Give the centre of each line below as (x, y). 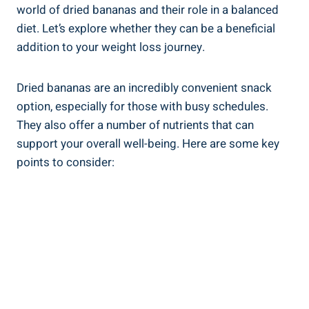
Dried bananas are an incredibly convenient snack (144, 88)
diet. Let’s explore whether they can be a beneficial (146, 28)
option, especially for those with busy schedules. (142, 106)
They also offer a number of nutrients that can (135, 125)
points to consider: (66, 162)
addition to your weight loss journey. (111, 47)
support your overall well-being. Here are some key (148, 143)
